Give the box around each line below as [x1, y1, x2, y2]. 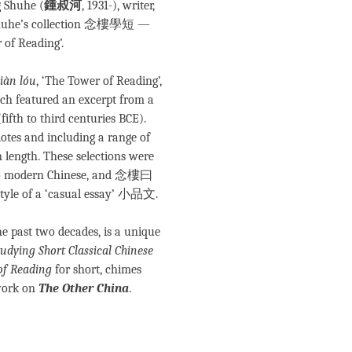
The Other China [38, 280, 129, 295]
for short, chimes [52, 262, 141, 277]
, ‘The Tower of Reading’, [36, 73, 162, 88]
